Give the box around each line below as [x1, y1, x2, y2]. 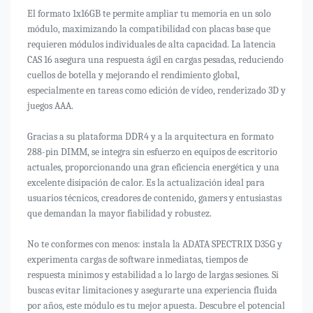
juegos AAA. [27, 101, 73, 111]
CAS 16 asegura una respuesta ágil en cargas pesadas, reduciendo [27, 54, 284, 65]
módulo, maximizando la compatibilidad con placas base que [27, 24, 270, 34]
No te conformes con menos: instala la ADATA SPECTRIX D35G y [27, 239, 282, 249]
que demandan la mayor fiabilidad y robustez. [27, 208, 212, 219]
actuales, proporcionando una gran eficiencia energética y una [27, 162, 279, 173]
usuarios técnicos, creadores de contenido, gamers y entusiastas [27, 193, 282, 203]
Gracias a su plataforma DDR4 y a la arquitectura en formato [27, 131, 274, 142]
